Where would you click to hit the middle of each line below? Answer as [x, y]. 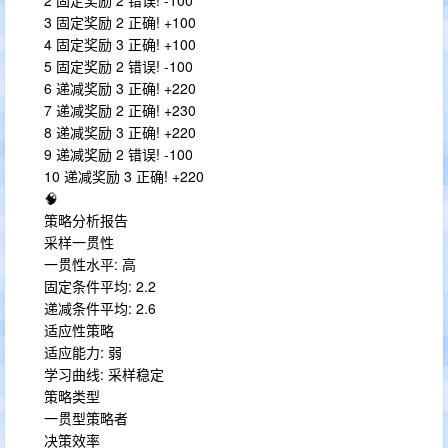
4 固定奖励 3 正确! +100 [120, 44]
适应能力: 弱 [83, 352]
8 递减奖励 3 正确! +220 [120, 132]
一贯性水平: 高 [90, 264]
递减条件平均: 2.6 [100, 308]
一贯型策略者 [86, 418]
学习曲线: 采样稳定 [104, 374]
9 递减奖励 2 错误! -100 [118, 154]
